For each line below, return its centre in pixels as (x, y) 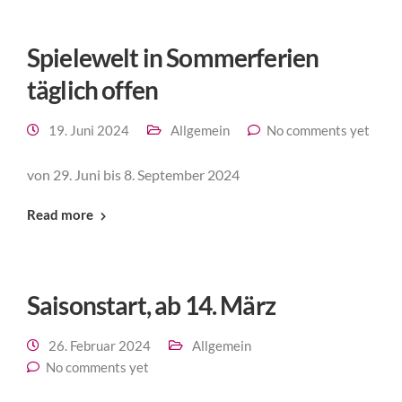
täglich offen (93, 89)
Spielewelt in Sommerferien (173, 57)
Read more (60, 214)
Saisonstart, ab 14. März (151, 305)
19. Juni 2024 (89, 130)
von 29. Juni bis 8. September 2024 (133, 174)
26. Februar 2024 (100, 345)
